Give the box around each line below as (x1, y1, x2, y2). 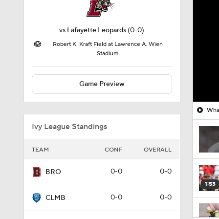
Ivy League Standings (32, 122, 107, 131)
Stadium (97, 50, 118, 57)
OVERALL (144, 146, 172, 153)
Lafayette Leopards (67, 26, 127, 35)
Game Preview (79, 80, 125, 88)
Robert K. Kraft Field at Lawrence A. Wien (52, 41, 163, 48)
